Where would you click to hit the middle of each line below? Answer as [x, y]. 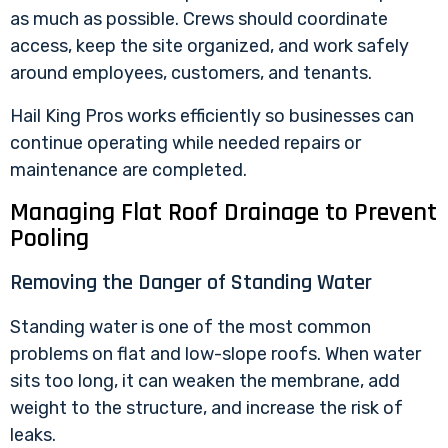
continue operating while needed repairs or [185, 143]
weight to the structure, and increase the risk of [206, 408]
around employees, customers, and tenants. [191, 72]
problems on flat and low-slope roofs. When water [215, 354]
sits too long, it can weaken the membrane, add [205, 381]
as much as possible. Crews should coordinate [199, 18]
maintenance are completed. [128, 170]
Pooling [49, 239]
